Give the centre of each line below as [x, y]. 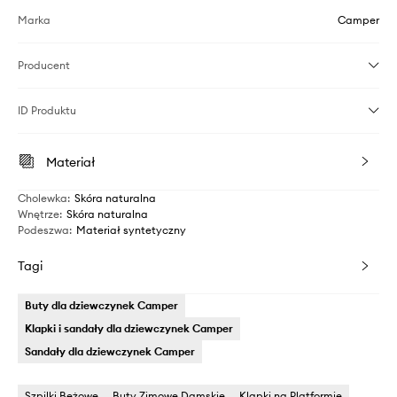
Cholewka [43, 198]
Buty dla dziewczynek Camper [101, 306]
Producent [44, 66]
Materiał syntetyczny [131, 230]
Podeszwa [43, 230]
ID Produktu [47, 111]
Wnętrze [39, 214]
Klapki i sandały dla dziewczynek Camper [129, 329]
